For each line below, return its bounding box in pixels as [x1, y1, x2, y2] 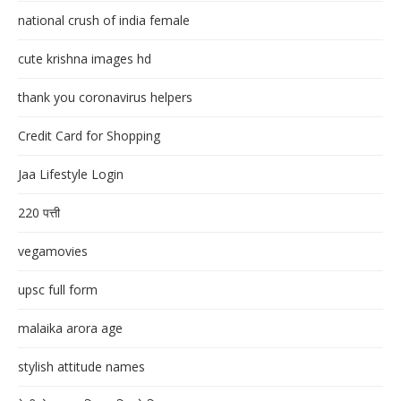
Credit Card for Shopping [18, 127, 160, 145]
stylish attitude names [18, 358, 145, 376]
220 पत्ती [18, 204, 60, 222]
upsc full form [18, 281, 98, 299]
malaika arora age [18, 320, 123, 337]
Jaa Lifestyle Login [18, 166, 124, 183]
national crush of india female [18, 12, 190, 30]
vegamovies [18, 243, 88, 260]
